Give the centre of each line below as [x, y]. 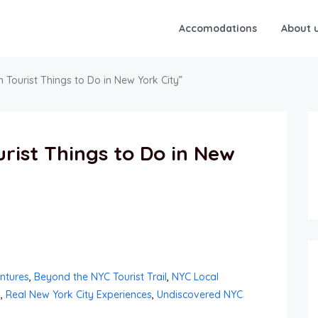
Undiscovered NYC [200, 294]
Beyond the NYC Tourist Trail [100, 276]
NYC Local [195, 276]
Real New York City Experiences [79, 294]
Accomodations [218, 28]
